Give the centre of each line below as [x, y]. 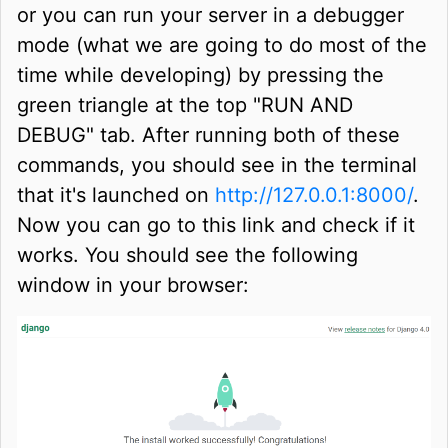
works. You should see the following [187, 254]
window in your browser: [133, 284]
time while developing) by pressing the [200, 74]
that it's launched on [116, 194]
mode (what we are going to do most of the [222, 44]
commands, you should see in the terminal [217, 164]
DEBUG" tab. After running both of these [208, 134]
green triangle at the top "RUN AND [185, 104]
